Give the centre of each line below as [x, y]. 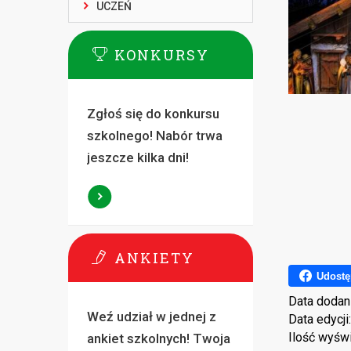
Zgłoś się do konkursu [153, 114]
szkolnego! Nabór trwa [154, 136]
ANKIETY [154, 258]
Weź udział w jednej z [151, 317]
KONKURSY [162, 55]
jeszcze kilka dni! [138, 157]
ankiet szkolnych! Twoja [158, 338]
